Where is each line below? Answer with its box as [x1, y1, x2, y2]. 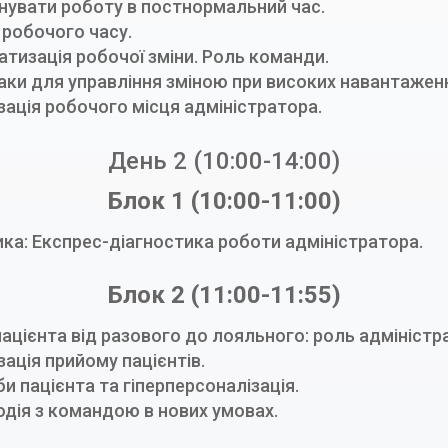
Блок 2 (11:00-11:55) [107, 281, 341, 310]
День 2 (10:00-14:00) [108, 146, 340, 175]
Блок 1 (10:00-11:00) [107, 186, 341, 215]
